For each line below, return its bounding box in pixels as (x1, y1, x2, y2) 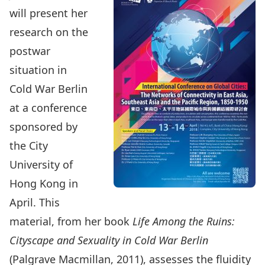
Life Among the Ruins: (132, 214, 235, 228)
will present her (9, 6, 88, 20)
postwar (9, 44, 50, 58)
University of (9, 157, 73, 172)
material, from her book (9, 214, 132, 228)
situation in (9, 63, 67, 77)
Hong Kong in (9, 176, 78, 190)
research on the (9, 25, 88, 39)
